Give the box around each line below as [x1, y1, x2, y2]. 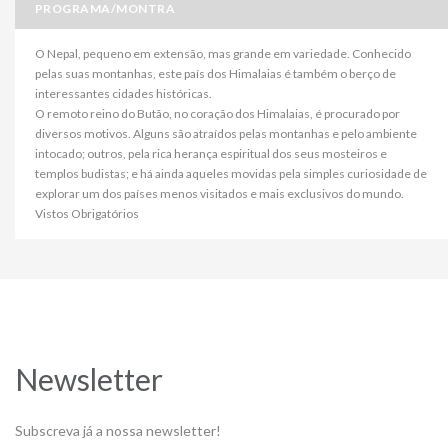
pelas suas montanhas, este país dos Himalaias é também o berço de [35, 65, 396, 81]
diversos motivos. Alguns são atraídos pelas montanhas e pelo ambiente [35, 125, 417, 141]
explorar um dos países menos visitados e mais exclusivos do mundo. [35, 185, 404, 201]
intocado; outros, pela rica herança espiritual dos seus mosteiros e [35, 145, 387, 161]
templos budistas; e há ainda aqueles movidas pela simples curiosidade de [35, 165, 427, 181]
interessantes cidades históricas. [35, 85, 212, 101]
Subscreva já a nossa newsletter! [15, 421, 221, 439]
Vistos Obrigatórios [35, 205, 139, 221]
